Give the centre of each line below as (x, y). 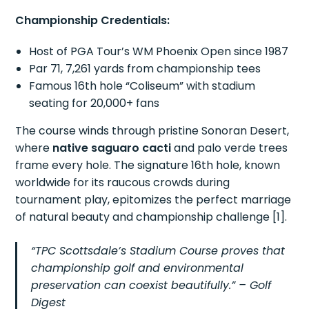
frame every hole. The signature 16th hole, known (148, 165)
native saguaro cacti (112, 148)
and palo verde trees (230, 148)
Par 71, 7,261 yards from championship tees (145, 68)
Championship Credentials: (93, 20)
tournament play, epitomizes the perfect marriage (153, 199)
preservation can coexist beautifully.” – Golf (151, 285)
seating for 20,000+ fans (94, 103)
